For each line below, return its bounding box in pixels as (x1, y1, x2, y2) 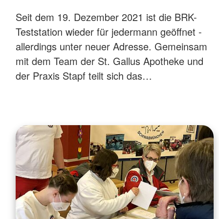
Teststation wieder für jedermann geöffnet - (16, 24, 202, 39)
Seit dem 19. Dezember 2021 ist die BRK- (16, 9, 197, 24)
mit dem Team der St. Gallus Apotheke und (16, 53, 203, 68)
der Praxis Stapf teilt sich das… (16, 68, 152, 83)
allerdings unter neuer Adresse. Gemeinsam (16, 39, 207, 53)
